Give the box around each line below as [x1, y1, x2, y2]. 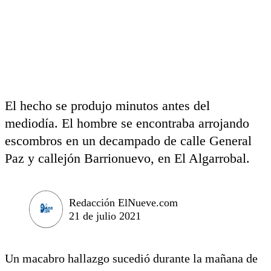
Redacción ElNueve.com [69, 196, 178, 209]
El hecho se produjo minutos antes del [5, 98, 210, 113]
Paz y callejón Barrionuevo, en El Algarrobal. [5, 151, 250, 166]
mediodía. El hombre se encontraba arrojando [5, 116, 249, 131]
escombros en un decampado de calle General [5, 133, 252, 148]
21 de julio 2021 [69, 209, 141, 222]
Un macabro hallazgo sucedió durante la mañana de [5, 251, 258, 265]
